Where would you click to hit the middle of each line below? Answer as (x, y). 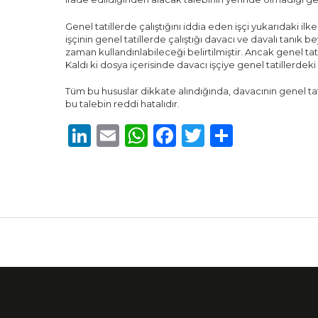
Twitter (245, 135)
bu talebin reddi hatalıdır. (122, 104)
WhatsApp (208, 135)
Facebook (231, 135)
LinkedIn (140, 135)
